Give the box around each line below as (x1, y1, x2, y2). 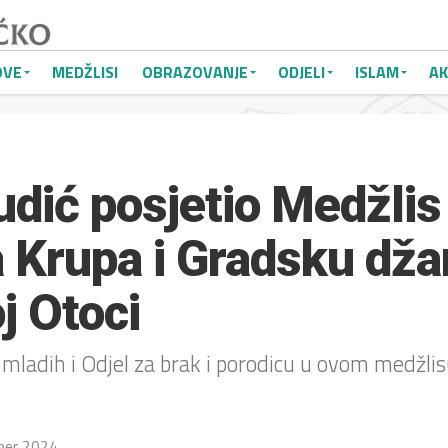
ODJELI (278, 60, 325, 84)
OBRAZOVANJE (142, 60, 248, 84)
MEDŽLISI (52, 60, 118, 84)
